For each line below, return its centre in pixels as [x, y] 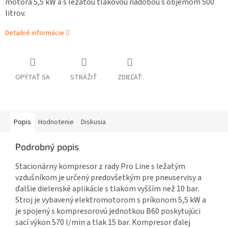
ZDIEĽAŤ [130, 78]
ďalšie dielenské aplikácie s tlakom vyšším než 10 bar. [107, 189]
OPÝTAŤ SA [33, 78]
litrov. [15, 13]
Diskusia [93, 122]
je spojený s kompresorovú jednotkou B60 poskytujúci [108, 211]
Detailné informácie [35, 33]
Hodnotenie [56, 122]
